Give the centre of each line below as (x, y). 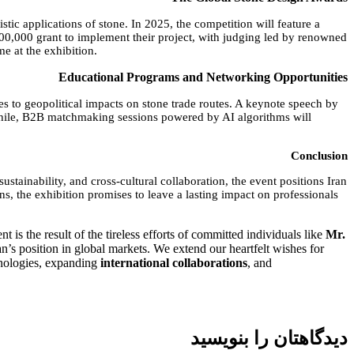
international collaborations (174, 262)
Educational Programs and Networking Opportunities (203, 77)
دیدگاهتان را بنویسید (269, 338)
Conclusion (319, 155)
